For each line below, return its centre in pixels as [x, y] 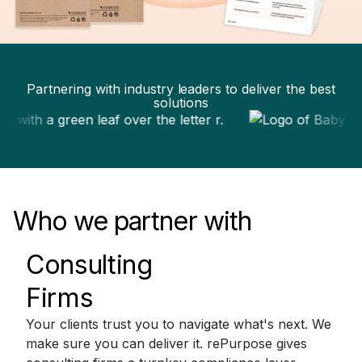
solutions [181, 102]
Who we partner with [132, 221]
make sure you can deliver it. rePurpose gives [166, 343]
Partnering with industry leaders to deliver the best [181, 88]
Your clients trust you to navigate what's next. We [179, 324]
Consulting [89, 264]
